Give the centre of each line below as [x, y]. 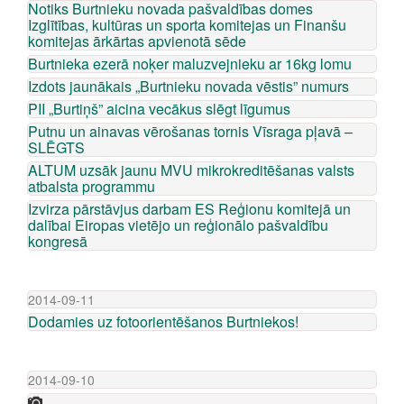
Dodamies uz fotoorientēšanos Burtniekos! [163, 321]
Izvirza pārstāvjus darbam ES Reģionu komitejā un [189, 209]
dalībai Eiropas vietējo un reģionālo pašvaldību [178, 225]
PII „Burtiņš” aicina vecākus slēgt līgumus [159, 109]
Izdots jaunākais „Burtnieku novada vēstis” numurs [188, 86]
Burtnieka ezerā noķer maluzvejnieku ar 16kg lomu [190, 64]
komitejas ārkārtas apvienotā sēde [137, 41]
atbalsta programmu [92, 186]
